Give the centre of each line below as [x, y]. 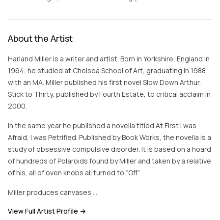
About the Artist [40, 38]
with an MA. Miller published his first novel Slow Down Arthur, [105, 82]
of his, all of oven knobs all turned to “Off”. [74, 173]
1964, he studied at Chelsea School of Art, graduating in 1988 [107, 70]
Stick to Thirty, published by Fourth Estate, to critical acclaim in [109, 94]
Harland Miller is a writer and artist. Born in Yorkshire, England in [109, 59]
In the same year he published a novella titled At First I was [102, 125]
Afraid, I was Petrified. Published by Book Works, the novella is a [110, 137]
